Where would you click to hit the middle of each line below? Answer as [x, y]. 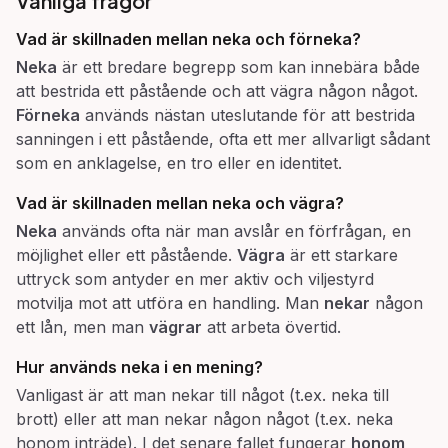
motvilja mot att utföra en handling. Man [170, 303]
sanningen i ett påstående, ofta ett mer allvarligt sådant [223, 139]
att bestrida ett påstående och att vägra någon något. [217, 91]
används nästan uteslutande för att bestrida [247, 115]
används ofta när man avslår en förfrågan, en [234, 231]
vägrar [175, 327]
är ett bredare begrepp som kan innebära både [238, 67]
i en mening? [211, 367]
